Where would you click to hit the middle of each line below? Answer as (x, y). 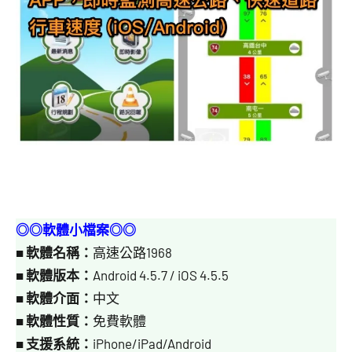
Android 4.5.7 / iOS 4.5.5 (161, 275)
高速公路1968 (132, 252)
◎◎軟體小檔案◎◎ (76, 229)
